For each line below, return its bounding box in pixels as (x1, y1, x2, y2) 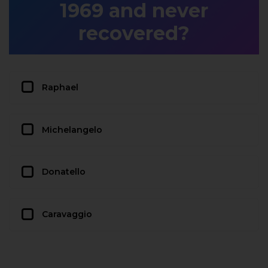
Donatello (42, 166, 86, 178)
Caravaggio (42, 209, 92, 220)
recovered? (78, 21, 190, 45)
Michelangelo (42, 124, 102, 135)
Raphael (42, 81, 78, 93)
